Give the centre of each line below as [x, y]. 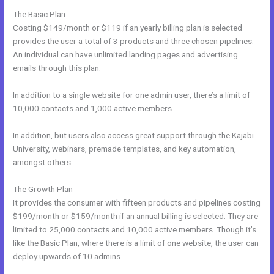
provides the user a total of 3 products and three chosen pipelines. [134, 41]
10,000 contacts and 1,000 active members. [94, 109]
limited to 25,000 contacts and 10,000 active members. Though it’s [135, 230]
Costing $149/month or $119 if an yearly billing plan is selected [128, 28]
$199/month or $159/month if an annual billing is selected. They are [136, 216]
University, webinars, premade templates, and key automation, [125, 149]
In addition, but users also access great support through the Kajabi [134, 135]
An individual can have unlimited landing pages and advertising [126, 55]
